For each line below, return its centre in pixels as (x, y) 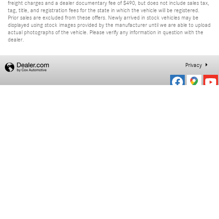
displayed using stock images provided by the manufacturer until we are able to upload (109, 25)
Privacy (194, 66)
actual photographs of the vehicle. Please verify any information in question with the (106, 33)
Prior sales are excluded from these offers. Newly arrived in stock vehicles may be (103, 18)
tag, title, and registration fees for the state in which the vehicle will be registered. (104, 11)
